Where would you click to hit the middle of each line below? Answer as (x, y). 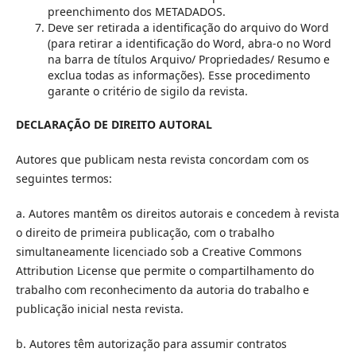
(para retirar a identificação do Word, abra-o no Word (189, 43)
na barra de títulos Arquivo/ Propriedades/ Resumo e (188, 59)
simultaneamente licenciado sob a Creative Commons (159, 251)
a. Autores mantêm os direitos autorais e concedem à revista (177, 213)
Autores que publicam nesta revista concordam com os (162, 159)
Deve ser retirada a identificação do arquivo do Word (188, 27)
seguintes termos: (64, 178)
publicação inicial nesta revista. (99, 308)
